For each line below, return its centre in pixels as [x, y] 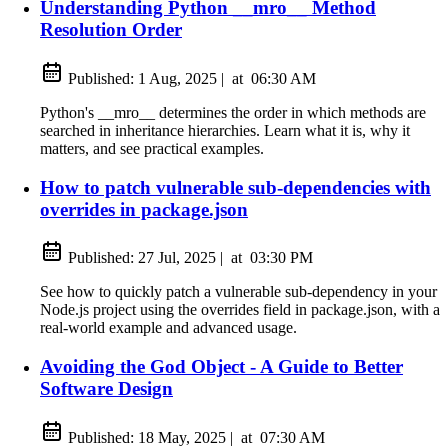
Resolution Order [111, 30]
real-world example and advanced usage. [168, 328]
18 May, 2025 [182, 437]
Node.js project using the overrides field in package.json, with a [240, 310]
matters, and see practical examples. [152, 148]
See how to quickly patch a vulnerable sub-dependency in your [238, 292]
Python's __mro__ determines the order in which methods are [233, 112]
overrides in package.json [144, 209]
